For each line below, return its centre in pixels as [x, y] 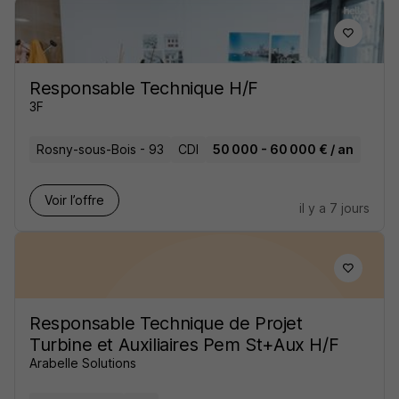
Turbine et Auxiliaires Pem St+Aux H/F [184, 345]
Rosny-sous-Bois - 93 [100, 149]
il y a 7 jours [334, 208]
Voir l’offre [74, 200]
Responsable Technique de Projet [166, 323]
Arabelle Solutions [83, 363]
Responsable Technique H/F [144, 88]
